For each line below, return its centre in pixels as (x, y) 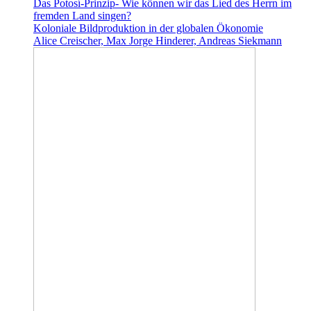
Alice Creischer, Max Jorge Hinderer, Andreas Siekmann (158, 40)
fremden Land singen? (82, 15)
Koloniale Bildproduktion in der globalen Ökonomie (148, 28)
